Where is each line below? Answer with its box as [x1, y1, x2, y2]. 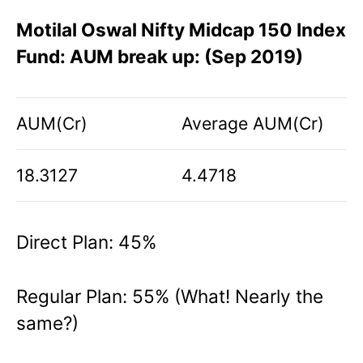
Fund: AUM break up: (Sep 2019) [16, 45, 303, 67]
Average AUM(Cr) [181, 112, 324, 134]
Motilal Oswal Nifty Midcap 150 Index [16, 18, 346, 41]
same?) [16, 312, 79, 335]
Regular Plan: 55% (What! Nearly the [16, 285, 323, 308]
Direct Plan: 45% [16, 231, 156, 254]
